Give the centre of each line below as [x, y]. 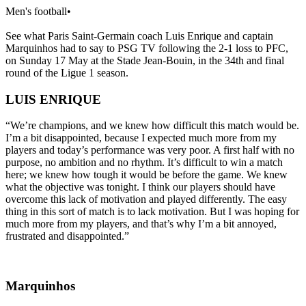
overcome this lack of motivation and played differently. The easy [146, 199]
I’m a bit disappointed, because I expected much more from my [141, 138]
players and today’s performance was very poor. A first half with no [150, 150]
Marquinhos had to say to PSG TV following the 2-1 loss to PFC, [147, 48]
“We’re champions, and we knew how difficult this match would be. [152, 126]
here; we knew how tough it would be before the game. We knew [147, 175]
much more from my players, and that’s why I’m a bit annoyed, [141, 224]
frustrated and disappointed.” [67, 236]
